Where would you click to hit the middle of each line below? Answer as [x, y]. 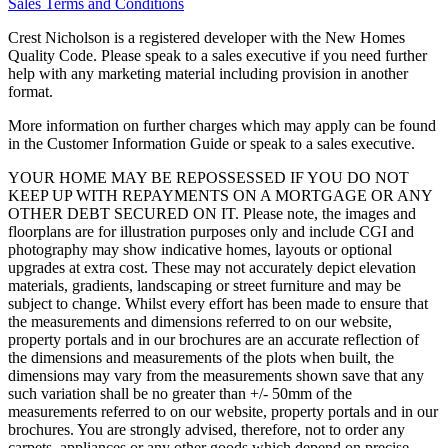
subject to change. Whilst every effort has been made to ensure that [218, 304]
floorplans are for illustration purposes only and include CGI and [211, 232]
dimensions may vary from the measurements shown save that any [216, 376]
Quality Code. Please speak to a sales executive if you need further [217, 56]
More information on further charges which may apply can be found [222, 126]
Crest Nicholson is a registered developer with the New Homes [206, 38]
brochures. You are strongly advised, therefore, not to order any [206, 430]
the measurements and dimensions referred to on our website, [200, 322]
